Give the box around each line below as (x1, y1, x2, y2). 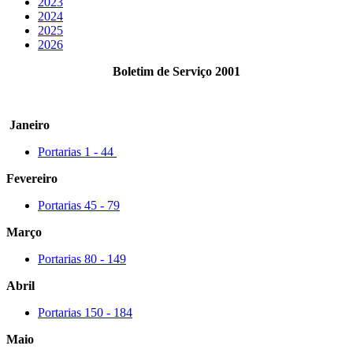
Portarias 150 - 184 (38, 305, 132, 319)
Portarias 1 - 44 (38, 144, 117, 158)
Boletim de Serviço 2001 (113, 64, 240, 78)
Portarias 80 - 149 (38, 251, 126, 266)
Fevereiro (6, 171, 61, 185)
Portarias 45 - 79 (38, 198, 120, 212)
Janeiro (6, 117, 50, 132)
